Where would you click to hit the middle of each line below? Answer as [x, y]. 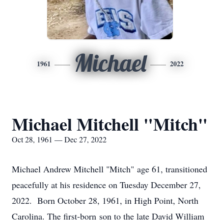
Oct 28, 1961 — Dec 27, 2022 [59, 139]
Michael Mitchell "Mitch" [110, 124]
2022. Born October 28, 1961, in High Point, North [105, 200]
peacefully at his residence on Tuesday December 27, [106, 185]
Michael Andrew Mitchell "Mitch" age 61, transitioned [110, 169]
